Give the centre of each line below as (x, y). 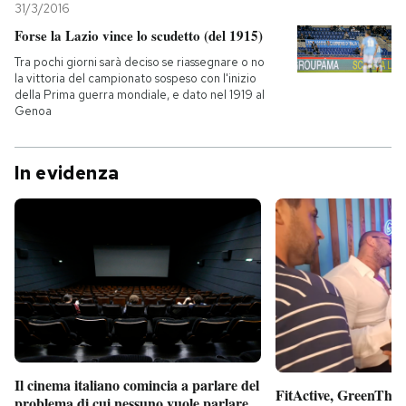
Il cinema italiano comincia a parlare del (137, 385)
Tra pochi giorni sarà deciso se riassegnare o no (140, 62)
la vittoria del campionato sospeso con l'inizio (135, 78)
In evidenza (67, 173)
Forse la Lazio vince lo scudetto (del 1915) (139, 35)
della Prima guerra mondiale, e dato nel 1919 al (140, 95)
